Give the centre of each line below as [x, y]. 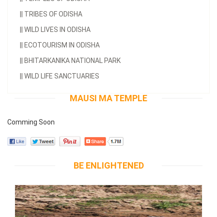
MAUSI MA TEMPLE [108, 98]
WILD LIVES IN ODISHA [57, 29]
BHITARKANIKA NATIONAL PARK [72, 60]
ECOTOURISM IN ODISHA [61, 45]
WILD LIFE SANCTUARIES [61, 76]
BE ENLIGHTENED [108, 165]
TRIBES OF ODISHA [53, 14]
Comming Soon [31, 122]
